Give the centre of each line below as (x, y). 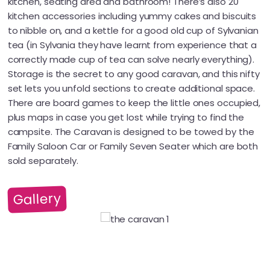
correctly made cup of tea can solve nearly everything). (131, 59)
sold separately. (43, 160)
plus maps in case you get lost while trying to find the (126, 117)
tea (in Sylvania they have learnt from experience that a (132, 45)
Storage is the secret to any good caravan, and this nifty (133, 74)
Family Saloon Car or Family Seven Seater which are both (133, 146)
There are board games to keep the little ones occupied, (134, 102)
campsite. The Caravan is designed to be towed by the (131, 131)
